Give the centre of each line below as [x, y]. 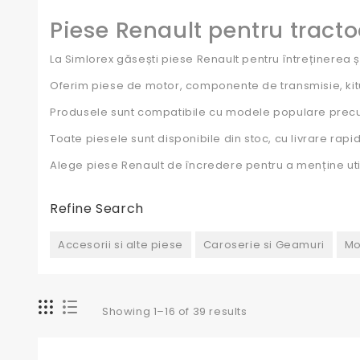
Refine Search [97, 209]
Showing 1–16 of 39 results [175, 311]
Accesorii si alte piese [121, 245]
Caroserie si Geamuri [264, 245]
